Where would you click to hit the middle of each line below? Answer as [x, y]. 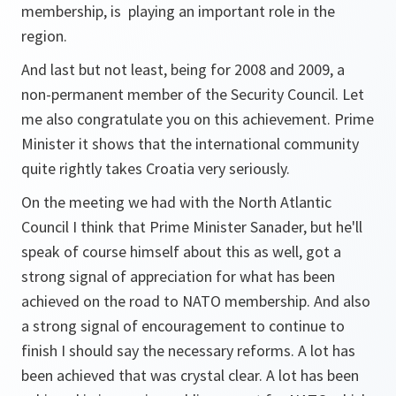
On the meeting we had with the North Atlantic [176, 202]
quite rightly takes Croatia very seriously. [156, 168]
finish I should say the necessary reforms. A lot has [188, 350]
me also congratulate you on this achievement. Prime [198, 119]
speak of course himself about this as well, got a [181, 251]
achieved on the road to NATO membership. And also [196, 301]
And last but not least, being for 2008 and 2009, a [183, 69]
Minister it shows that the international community [190, 144]
